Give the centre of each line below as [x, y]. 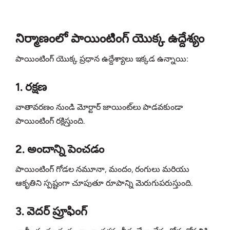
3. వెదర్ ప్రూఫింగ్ [51, 212]
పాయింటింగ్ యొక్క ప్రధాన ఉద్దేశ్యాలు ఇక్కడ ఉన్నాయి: [102, 59]
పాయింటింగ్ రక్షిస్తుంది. [50, 121]
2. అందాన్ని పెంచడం [60, 149]
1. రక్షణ [31, 87]
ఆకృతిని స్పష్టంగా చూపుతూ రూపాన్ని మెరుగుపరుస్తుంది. [104, 183]
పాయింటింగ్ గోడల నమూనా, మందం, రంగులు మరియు [103, 169]
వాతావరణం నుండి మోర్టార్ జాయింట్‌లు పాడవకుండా [99, 107]
